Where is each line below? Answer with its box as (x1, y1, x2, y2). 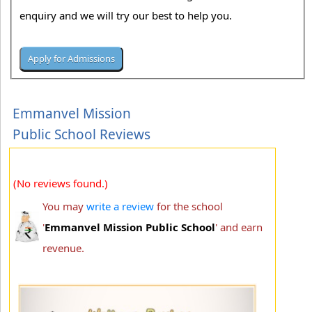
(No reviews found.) (13, 175, 108, 190)
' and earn (215, 219, 263, 234)
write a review (86, 198, 154, 213)
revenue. (42, 240, 84, 255)
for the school (154, 198, 223, 213)
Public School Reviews (13, 125, 150, 143)
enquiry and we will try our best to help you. (19, 8, 235, 23)
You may (42, 198, 86, 213)
